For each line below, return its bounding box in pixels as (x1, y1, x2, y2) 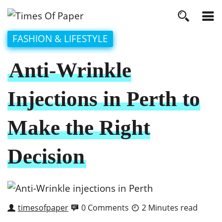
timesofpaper (18, 202, 68, 213)
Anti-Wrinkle (9, 58, 131, 82)
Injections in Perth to (7, 87, 200, 111)
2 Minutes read (142, 202, 198, 213)
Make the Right (7, 115, 150, 139)
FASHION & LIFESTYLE (12, 32, 108, 45)
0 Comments (81, 202, 129, 213)
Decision (7, 144, 85, 168)
